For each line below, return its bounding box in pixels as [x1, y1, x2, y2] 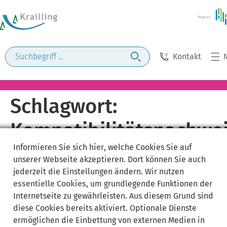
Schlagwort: [10, 94, 118, 119]
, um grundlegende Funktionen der [86, 178, 212, 188]
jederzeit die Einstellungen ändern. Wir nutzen [13, 166, 184, 176]
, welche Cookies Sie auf [104, 142, 192, 152]
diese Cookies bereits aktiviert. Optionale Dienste [13, 203, 197, 213]
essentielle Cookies [13, 178, 86, 188]
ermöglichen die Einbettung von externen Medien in [13, 215, 205, 225]
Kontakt [172, 52, 201, 61]
